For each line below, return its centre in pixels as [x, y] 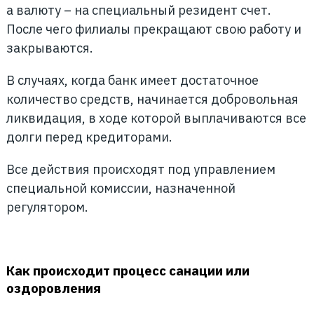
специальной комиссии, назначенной [121, 188]
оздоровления [53, 288]
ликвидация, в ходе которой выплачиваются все [156, 118]
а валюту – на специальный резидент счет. [138, 10]
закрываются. [49, 48]
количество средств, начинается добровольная [152, 99]
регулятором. [47, 207]
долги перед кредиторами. [89, 137]
